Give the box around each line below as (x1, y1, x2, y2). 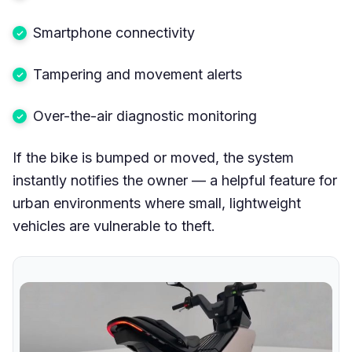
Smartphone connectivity (33, 24, 195, 41)
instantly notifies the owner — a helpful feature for (13, 171, 337, 189)
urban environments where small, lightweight (13, 194, 301, 211)
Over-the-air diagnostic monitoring (33, 107, 257, 124)
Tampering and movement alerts (33, 65, 242, 82)
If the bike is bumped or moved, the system (13, 148, 294, 166)
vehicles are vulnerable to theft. (13, 217, 215, 234)
